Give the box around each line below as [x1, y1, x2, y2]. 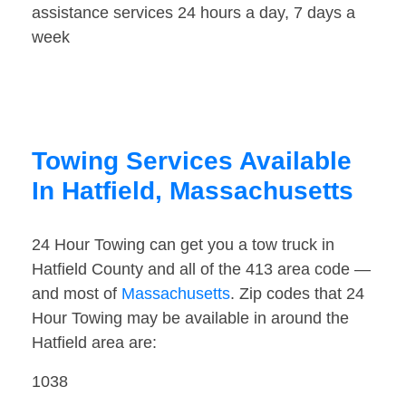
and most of [32, 285, 121, 304]
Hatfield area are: [32, 333, 157, 353]
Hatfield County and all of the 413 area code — [32, 260, 371, 279]
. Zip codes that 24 [230, 285, 364, 304]
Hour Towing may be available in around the [32, 309, 349, 328]
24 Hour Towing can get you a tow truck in [32, 236, 334, 255]
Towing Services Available [32, 147, 352, 176]
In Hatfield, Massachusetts [32, 177, 353, 206]
